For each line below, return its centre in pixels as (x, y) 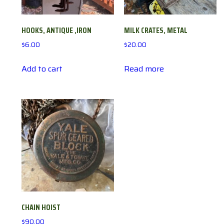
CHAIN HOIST (41, 207)
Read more (144, 68)
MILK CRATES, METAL (155, 30)
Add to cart (42, 68)
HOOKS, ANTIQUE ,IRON (56, 30)
